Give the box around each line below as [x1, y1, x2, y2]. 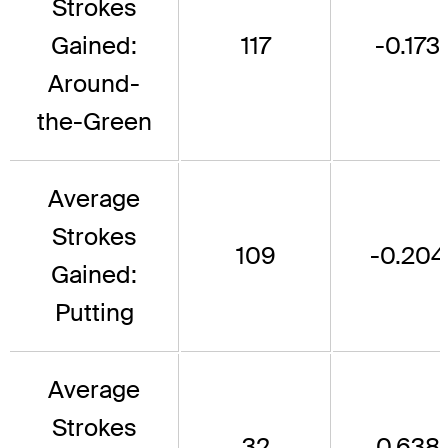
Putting [54, 296, 134, 328]
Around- [48, 67, 140, 99]
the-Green [36, 105, 152, 137]
